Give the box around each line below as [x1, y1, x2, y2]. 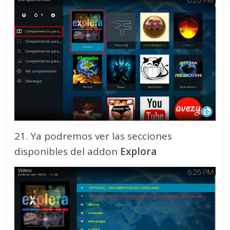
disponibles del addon [14, 145, 118, 159]
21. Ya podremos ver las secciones [14, 129, 172, 143]
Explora [118, 145, 157, 159]
